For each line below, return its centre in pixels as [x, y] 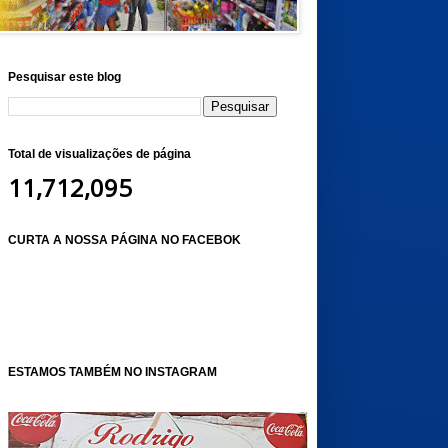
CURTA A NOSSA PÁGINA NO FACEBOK [124, 240]
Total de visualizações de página [99, 154]
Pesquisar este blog [64, 77]
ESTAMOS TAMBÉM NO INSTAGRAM [112, 372]
